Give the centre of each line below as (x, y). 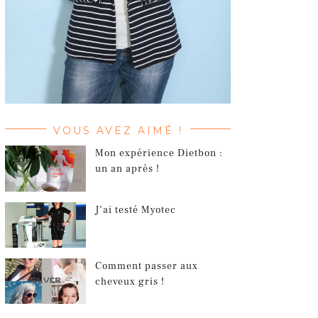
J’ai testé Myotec (136, 210)
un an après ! (128, 169)
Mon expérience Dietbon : (159, 154)
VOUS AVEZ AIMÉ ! (118, 131)
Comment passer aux (147, 266)
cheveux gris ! (130, 281)
